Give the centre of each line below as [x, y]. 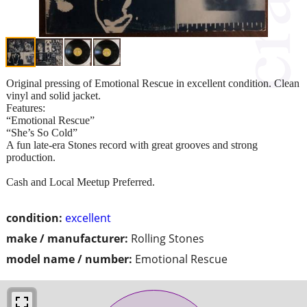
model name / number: [69, 259]
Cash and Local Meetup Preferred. [81, 182]
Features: [26, 108]
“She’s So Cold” [42, 132]
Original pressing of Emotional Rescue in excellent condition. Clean [153, 83]
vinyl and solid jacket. [53, 95]
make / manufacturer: [67, 238]
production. [31, 157]
